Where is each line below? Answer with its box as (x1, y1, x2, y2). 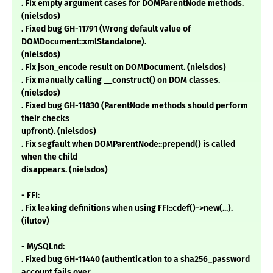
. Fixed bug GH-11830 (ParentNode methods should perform (21, 101, 248, 112)
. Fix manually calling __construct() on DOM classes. (21, 75, 220, 86)
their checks (21, 113, 69, 124)
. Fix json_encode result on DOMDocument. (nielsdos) (21, 62, 226, 73)
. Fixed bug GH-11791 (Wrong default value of (21, 24, 191, 35)
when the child (21, 152, 77, 163)
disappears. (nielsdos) (21, 165, 108, 175)
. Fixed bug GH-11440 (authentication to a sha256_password (21, 254, 250, 265)
